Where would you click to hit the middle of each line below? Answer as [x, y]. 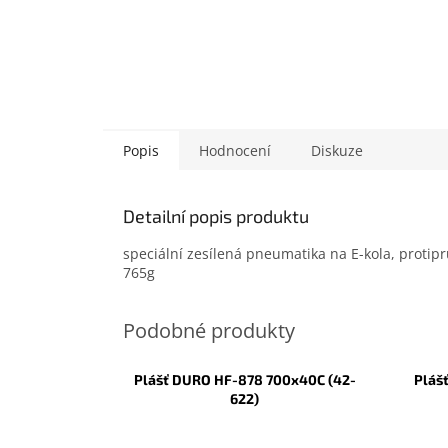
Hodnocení [235, 151]
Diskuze [337, 151]
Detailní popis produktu [216, 216]
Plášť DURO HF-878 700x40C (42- [244, 380]
